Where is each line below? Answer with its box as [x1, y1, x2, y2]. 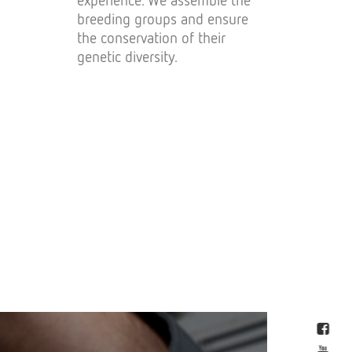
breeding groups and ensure [77, 9, 248, 27]
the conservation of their [77, 28, 225, 46]
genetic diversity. [77, 47, 178, 65]
